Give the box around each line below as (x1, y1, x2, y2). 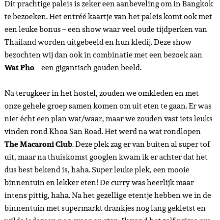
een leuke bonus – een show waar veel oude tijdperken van (4, 23, 207, 35)
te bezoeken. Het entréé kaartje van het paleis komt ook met (4, 10, 212, 23)
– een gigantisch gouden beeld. (34, 61, 141, 74)
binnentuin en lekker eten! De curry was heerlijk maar (4, 176, 194, 189)
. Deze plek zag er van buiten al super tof (72, 138, 210, 150)
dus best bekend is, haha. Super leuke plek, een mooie (4, 164, 190, 176)
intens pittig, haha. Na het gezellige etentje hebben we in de (4, 189, 211, 201)
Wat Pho (4, 61, 34, 74)
